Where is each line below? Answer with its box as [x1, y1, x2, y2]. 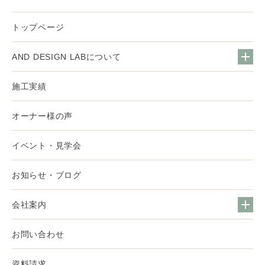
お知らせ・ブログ [12, 170, 82, 180]
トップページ [12, 22, 64, 33]
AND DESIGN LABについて [12, 52, 121, 62]
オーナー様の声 [12, 111, 73, 121]
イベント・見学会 [12, 141, 82, 151]
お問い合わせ [12, 230, 64, 240]
